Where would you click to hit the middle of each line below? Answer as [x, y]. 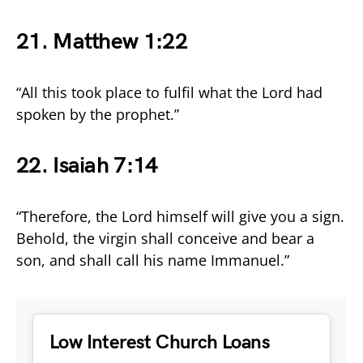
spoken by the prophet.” [98, 114]
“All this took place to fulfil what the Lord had [169, 92]
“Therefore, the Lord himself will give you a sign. [180, 216]
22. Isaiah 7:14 [87, 165]
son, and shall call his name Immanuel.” [153, 260]
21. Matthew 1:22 [102, 41]
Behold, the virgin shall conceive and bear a [165, 238]
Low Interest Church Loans [160, 342]
